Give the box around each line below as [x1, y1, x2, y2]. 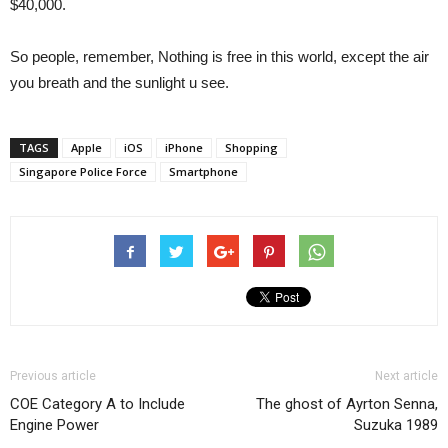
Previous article [10, 368, 96, 383]
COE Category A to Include [10, 394, 185, 413]
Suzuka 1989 [354, 415, 438, 434]
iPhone [165, 139, 203, 155]
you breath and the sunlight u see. [10, 73, 229, 91]
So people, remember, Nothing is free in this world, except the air [10, 47, 429, 65]
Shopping [225, 139, 278, 155]
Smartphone [169, 163, 238, 179]
